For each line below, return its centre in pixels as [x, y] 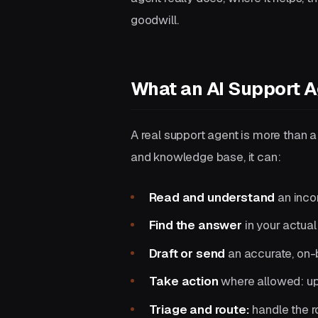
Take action [183, 281]
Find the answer [195, 225]
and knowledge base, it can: [206, 157]
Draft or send [187, 253]
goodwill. [155, 20]
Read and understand [212, 197]
